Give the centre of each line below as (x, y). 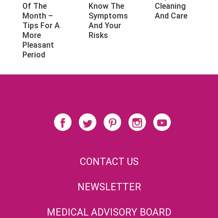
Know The (106, 6)
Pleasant (38, 45)
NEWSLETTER (109, 187)
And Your (105, 26)
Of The (35, 6)
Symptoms (108, 16)
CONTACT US (109, 161)
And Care (171, 16)
